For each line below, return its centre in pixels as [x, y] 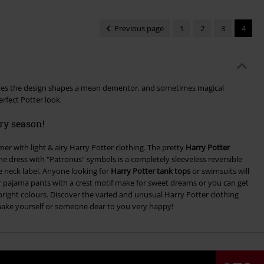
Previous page [139, 29]
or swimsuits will [220, 171]
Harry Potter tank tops [150, 171]
